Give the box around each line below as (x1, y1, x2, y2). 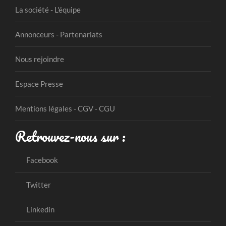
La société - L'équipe (15, 5, 81, 15)
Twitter (24, 180, 51, 190)
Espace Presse (15, 79, 63, 89)
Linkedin (24, 205, 54, 214)
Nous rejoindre (15, 54, 64, 64)
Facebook (24, 155, 58, 165)
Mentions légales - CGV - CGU (15, 104, 115, 114)
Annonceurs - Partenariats (15, 30, 102, 39)
